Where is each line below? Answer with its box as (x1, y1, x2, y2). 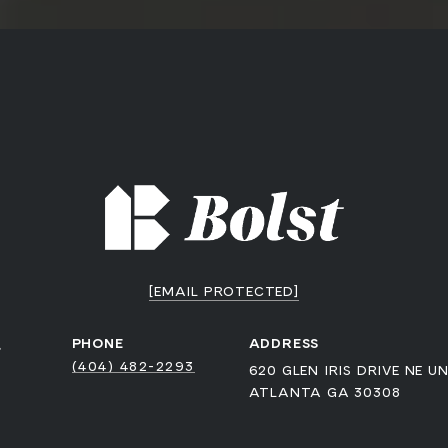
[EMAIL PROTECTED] (149, 281, 299, 301)
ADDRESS (248, 333, 320, 353)
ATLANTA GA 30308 (248, 382, 401, 402)
